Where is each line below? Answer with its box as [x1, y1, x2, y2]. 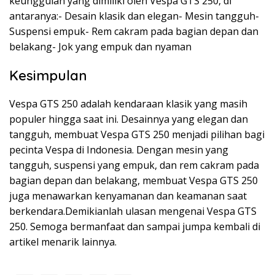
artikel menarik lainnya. [9, 234, 117, 249]
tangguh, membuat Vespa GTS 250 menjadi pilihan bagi [9, 127, 265, 141]
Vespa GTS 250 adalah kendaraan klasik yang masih [9, 96, 247, 110]
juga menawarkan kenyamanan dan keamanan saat [9, 188, 247, 203]
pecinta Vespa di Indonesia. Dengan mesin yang [9, 142, 228, 157]
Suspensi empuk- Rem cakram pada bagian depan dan [9, 24, 258, 38]
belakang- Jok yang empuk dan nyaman [9, 39, 192, 53]
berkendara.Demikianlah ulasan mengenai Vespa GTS [9, 204, 257, 218]
